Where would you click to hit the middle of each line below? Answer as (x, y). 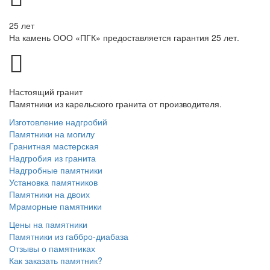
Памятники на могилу (52, 133)
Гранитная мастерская (54, 146)
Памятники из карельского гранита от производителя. (115, 103)
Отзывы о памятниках (52, 248)
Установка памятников (53, 182)
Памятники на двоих (49, 194)
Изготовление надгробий (58, 121)
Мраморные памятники (55, 206)
